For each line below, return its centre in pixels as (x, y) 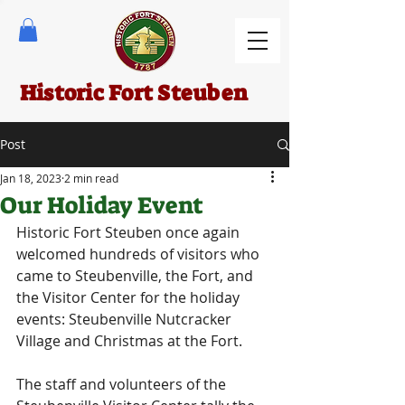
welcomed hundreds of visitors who (140, 254)
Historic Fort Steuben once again (130, 233)
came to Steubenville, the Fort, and (137, 276)
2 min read (91, 179)
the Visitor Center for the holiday (130, 298)
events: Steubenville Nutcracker (126, 320)
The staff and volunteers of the (123, 385)
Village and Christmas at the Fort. (129, 341)
